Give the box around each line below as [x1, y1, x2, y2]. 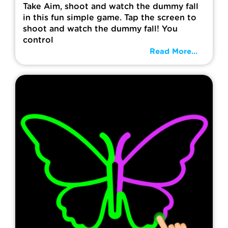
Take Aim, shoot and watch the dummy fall [23, 3, 198, 11]
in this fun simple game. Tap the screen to [23, 14, 196, 22]
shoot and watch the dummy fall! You [23, 25, 178, 33]
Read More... [150, 48, 197, 55]
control [23, 36, 53, 44]
